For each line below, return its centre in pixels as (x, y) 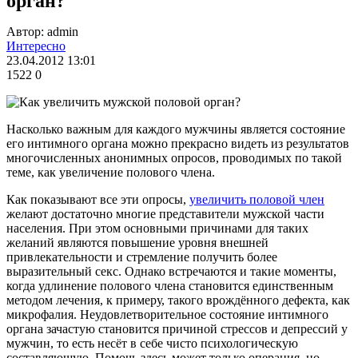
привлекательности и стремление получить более (142, 257)
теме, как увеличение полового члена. (112, 172)
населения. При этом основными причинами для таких (157, 228)
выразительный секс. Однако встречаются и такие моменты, (171, 271)
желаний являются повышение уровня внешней (137, 242)
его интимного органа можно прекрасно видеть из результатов (178, 143)
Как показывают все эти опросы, (98, 199)
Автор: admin (42, 31)
